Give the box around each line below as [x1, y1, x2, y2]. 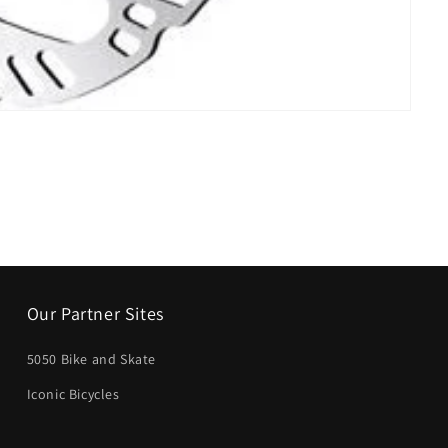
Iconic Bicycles [26, 385, 120, 403]
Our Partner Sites [26, 302, 164, 325]
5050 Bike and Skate [26, 350, 157, 368]
